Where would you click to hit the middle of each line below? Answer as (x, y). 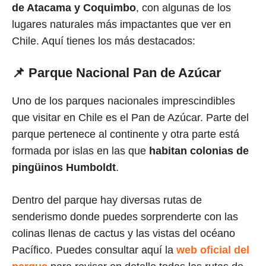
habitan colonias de (199, 151)
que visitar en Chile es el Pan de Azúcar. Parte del (130, 117)
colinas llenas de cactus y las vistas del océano (123, 233)
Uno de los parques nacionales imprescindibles (123, 101)
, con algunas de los (183, 7)
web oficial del (213, 250)
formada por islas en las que (80, 151)
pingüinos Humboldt (64, 167)
